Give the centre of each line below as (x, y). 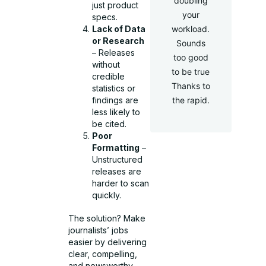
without (106, 64)
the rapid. (191, 100)
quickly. (107, 195)
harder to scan (121, 183)
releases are (117, 171)
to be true (191, 72)
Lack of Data (119, 28)
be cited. (110, 123)
